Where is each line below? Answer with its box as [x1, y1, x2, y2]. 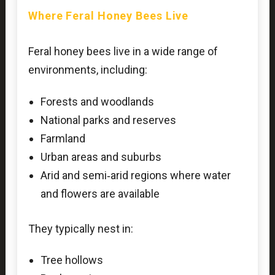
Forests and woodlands [40, 95, 154, 108]
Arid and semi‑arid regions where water [40, 168, 231, 182]
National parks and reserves [40, 113, 176, 126]
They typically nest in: [28, 222, 133, 235]
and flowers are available [40, 187, 160, 200]
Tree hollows [40, 254, 103, 267]
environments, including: [28, 63, 147, 76]
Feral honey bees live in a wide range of [28, 44, 218, 58]
